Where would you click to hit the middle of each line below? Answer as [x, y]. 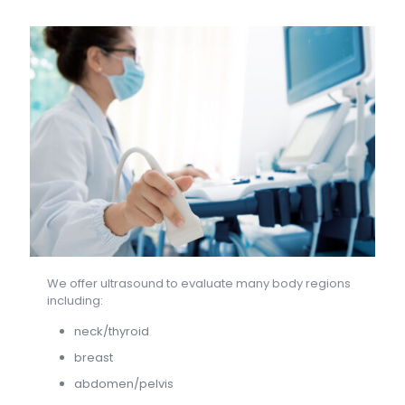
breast [94, 357]
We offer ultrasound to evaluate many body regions [199, 283]
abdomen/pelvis [124, 383]
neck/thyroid [112, 331]
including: [75, 300]
